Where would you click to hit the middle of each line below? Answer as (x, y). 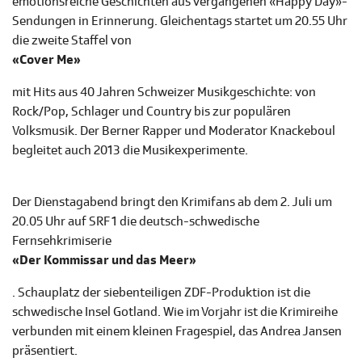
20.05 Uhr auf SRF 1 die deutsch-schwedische (136, 222)
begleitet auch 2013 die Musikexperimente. (130, 151)
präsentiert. (45, 351)
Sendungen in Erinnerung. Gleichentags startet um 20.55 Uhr (180, 21)
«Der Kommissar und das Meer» (104, 261)
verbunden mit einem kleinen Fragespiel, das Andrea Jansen (177, 332)
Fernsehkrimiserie (62, 241)
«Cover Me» (46, 60)
